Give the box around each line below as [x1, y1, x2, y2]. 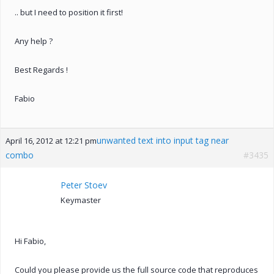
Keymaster [61, 194, 101, 206]
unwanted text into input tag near [97, 134, 229, 146]
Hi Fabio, [15, 235, 46, 246]
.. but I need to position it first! [15, 6, 123, 18]
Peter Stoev [61, 179, 107, 191]
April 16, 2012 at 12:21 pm [6, 135, 97, 146]
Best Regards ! [15, 64, 68, 75]
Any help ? [15, 35, 53, 46]
